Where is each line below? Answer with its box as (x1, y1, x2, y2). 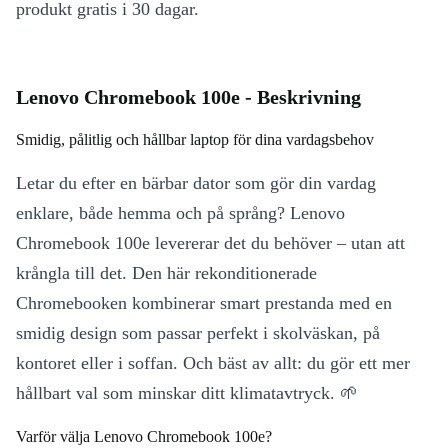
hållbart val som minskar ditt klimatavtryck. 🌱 (16, 383, 358, 403)
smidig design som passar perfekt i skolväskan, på (16, 323, 380, 343)
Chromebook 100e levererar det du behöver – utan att (16, 233, 405, 253)
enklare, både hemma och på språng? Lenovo (16, 203, 345, 223)
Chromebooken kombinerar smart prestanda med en (16, 293, 392, 313)
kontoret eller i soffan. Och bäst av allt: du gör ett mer (16, 353, 410, 373)
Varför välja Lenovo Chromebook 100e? (16, 428, 272, 445)
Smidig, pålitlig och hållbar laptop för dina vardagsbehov (16, 131, 374, 148)
